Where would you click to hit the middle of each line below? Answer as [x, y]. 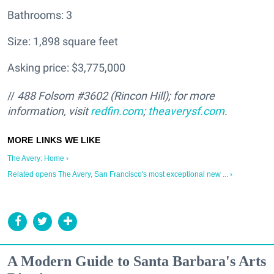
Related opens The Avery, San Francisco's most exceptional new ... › [120, 174]
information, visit [49, 111]
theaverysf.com [186, 111]
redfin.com [117, 111]
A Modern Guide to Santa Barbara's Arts [137, 261]
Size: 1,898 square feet [63, 41]
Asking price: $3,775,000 [66, 67]
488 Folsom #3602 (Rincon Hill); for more [116, 95]
